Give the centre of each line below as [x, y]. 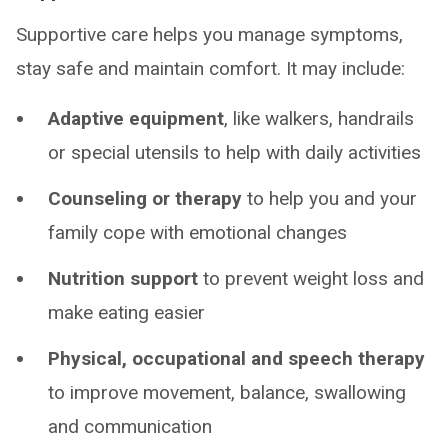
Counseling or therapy [147, 198]
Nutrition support [123, 278]
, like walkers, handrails [319, 118]
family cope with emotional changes [197, 232]
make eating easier [126, 312]
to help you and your [332, 198]
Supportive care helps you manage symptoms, [209, 34]
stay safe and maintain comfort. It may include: [210, 68]
